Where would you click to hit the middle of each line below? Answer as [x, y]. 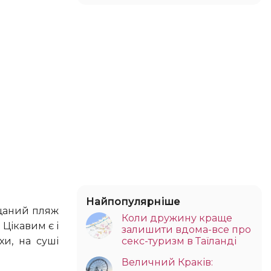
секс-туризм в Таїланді [179, 241]
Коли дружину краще [177, 218]
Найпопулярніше [133, 201]
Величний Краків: [167, 262]
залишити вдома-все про [186, 229]
